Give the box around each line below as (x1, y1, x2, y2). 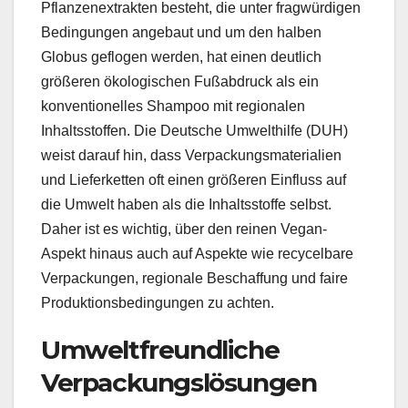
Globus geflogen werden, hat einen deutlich (41, 49, 321, 66)
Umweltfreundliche (41, 334, 280, 366)
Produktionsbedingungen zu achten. (41, 295, 274, 311)
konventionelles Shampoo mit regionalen (41, 98, 305, 115)
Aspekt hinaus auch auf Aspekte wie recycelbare (41, 246, 353, 262)
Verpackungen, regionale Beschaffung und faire (41, 270, 348, 287)
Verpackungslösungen (41, 367, 317, 399)
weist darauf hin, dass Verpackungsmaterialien (41, 148, 342, 164)
